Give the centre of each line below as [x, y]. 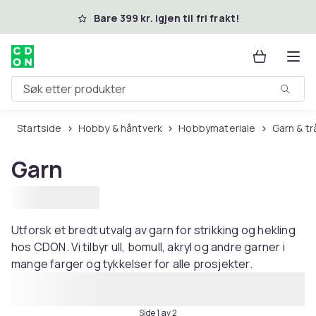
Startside [42, 128]
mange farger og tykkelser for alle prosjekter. [132, 264]
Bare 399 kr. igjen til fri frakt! [166, 18]
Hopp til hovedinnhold [91, 16]
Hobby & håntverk [124, 128]
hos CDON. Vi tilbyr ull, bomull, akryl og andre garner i [148, 247]
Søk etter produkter [63, 94]
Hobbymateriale [221, 128]
